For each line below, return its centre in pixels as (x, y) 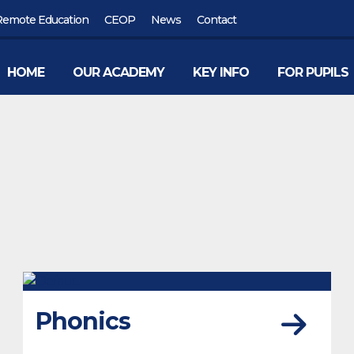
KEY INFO (221, 72)
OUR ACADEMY (119, 72)
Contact (217, 20)
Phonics (83, 321)
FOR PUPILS (313, 72)
